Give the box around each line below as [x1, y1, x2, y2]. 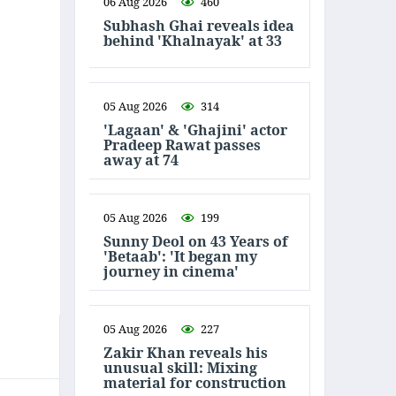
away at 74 [103, 149, 179, 170]
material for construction [103, 372, 286, 392]
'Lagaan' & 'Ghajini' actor [103, 119, 287, 140]
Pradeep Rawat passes [103, 134, 261, 155]
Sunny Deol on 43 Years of [103, 231, 288, 251]
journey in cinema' [103, 261, 239, 281]
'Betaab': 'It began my [103, 246, 257, 266]
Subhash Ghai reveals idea [103, 16, 294, 35]
